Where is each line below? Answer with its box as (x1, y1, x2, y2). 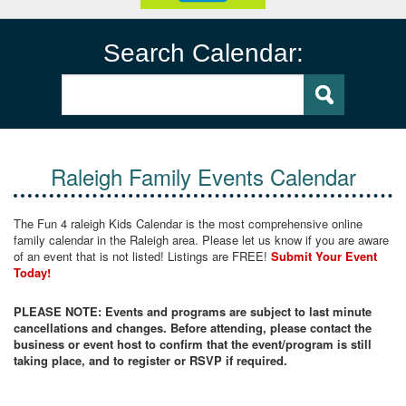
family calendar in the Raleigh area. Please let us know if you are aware (14, 231, 389, 249)
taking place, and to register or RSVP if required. (14, 352, 287, 370)
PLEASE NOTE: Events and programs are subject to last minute (14, 303, 372, 321)
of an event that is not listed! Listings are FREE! (14, 247, 271, 266)
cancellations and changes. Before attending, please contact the (14, 319, 372, 337)
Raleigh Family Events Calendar (50, 160, 356, 193)
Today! (14, 264, 51, 282)
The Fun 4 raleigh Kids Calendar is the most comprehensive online (14, 215, 362, 233)
